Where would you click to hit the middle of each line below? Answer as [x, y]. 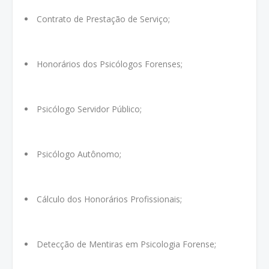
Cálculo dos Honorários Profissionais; [109, 199]
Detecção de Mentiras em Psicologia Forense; [126, 244]
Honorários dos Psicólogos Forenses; [110, 64]
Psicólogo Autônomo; [79, 154]
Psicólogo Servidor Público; [89, 109]
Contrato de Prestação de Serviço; [103, 19]
